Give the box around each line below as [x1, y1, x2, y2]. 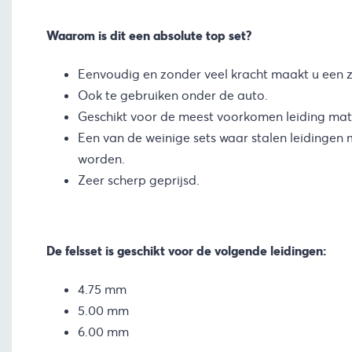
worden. [77, 150, 125, 167]
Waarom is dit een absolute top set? [46, 27, 251, 44]
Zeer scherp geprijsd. [77, 171, 200, 189]
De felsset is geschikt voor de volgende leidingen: [46, 242, 326, 259]
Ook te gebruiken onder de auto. [77, 86, 268, 104]
